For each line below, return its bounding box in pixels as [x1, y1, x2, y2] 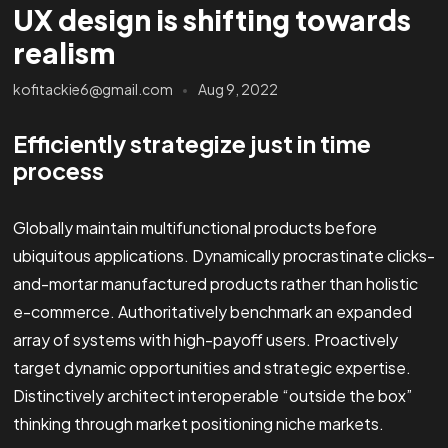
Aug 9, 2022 [197, 80, 278, 99]
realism [12, 34, 115, 70]
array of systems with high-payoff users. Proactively [12, 329, 398, 351]
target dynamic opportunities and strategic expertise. [12, 357, 411, 379]
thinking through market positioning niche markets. [12, 413, 384, 435]
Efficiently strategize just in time [12, 129, 371, 159]
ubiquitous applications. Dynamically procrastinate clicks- [12, 245, 435, 267]
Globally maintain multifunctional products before [12, 217, 377, 239]
